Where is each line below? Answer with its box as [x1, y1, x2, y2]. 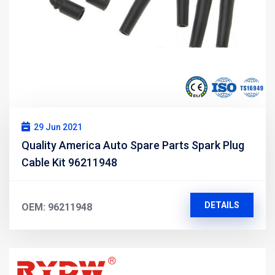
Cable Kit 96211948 [21, 155, 117, 169]
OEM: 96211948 [21, 201, 92, 213]
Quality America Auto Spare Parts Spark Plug [21, 138, 244, 152]
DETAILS [204, 199, 239, 210]
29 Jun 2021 [34, 122, 82, 132]
